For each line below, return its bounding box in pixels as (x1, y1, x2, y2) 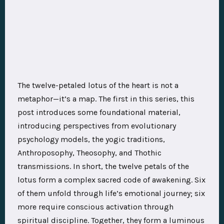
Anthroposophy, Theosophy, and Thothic (17, 148, 161, 157)
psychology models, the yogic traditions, (17, 134, 165, 144)
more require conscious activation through (17, 202, 173, 211)
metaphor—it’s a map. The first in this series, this (17, 94, 194, 103)
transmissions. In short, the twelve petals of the (17, 161, 189, 171)
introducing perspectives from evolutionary (17, 121, 176, 130)
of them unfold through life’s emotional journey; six (17, 188, 205, 198)
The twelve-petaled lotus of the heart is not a (17, 80, 178, 90)
